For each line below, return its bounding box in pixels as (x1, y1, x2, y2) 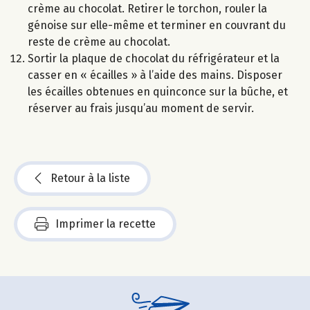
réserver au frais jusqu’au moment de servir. (28, 102, 254, 116)
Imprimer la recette (55, 217, 156, 231)
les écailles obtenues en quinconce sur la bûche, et (28, 85, 288, 99)
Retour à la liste (51, 172, 130, 185)
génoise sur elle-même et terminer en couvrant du (28, 19, 286, 33)
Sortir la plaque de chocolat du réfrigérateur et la (28, 52, 280, 66)
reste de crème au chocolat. (28, 35, 170, 49)
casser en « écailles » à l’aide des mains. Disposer (28, 69, 282, 82)
